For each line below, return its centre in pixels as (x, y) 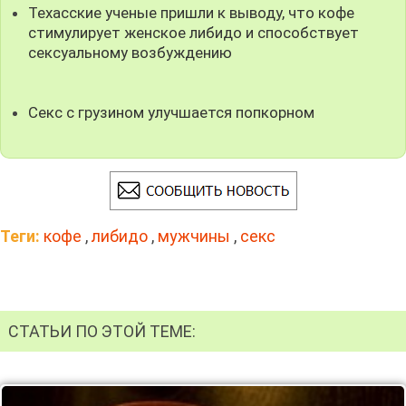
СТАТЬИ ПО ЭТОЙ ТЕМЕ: (102, 331)
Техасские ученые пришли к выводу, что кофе (192, 12)
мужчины (194, 237)
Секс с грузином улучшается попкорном (172, 112)
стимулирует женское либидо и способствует (194, 32)
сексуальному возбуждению (130, 52)
